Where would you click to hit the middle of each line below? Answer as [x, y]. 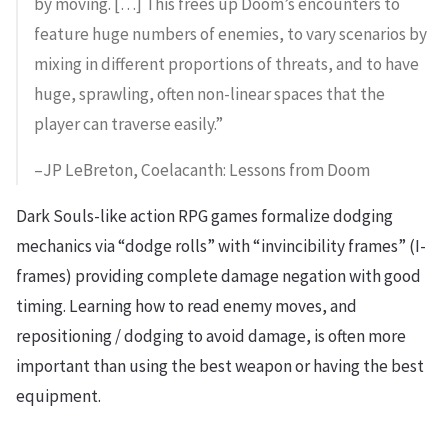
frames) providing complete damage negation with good [218, 276]
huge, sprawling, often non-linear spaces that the [209, 94]
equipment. [58, 396]
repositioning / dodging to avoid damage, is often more [211, 336]
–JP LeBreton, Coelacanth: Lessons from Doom [202, 170]
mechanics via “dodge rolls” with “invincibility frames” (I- [221, 246]
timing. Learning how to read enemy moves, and [186, 306]
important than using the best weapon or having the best [220, 366]
